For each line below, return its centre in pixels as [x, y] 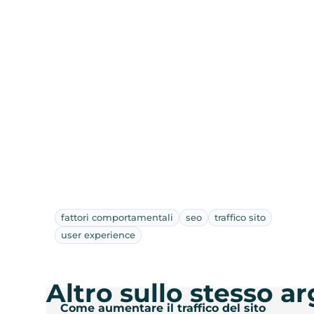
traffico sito [240, 217]
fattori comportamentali [117, 217]
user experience [98, 234]
